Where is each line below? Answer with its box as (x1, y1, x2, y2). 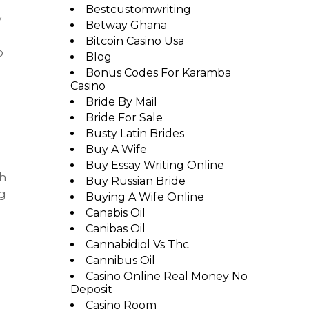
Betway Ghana (85, 19, 167, 32)
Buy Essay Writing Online (85, 159, 224, 172)
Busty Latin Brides (85, 127, 184, 140)
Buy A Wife (85, 143, 147, 156)
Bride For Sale (85, 111, 163, 124)
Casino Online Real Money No (85, 270, 248, 283)
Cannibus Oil (85, 254, 155, 267)
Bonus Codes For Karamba (85, 66, 231, 79)
